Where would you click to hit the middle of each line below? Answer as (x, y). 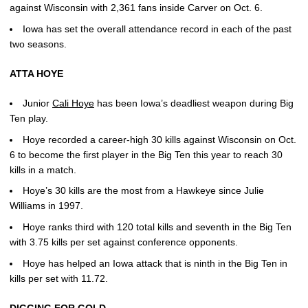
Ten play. (29, 118)
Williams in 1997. (46, 206)
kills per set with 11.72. (59, 278)
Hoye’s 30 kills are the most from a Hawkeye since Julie (143, 191)
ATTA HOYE (36, 73)
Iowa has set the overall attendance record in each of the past (157, 29)
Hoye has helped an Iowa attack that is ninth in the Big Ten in (155, 263)
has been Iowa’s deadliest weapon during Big (194, 103)
